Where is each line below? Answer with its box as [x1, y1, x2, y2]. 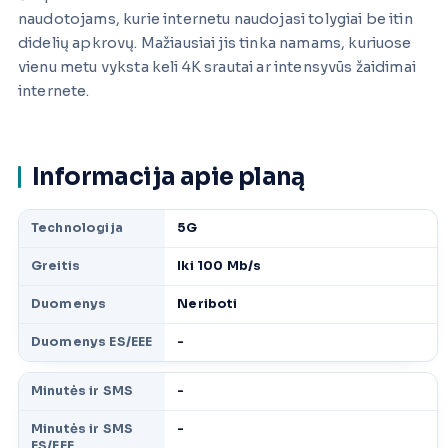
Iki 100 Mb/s [177, 258, 262, 275]
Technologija [31, 220, 123, 237]
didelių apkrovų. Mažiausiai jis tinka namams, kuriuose [18, 34, 412, 53]
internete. [18, 82, 90, 101]
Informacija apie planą [32, 162, 305, 193]
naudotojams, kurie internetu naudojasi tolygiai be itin [18, 10, 413, 29]
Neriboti [177, 296, 238, 313]
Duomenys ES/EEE [31, 334, 153, 351]
